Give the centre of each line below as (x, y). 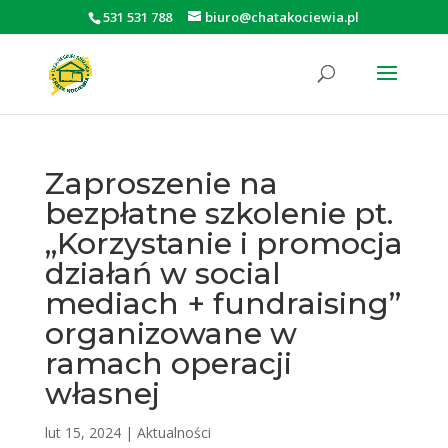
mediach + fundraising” (222, 303)
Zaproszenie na (161, 183)
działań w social (162, 273)
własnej (102, 393)
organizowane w (170, 333)
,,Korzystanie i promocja (223, 243)
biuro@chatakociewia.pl (282, 16)
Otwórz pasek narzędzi (71, 58)
